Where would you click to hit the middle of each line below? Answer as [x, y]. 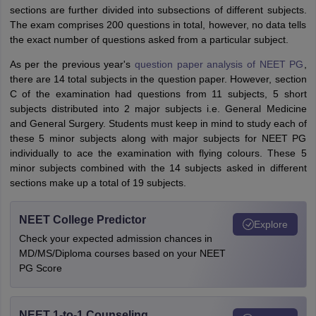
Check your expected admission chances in [115, 238]
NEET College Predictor [82, 220]
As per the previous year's [72, 64]
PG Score [40, 268]
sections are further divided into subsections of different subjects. [158, 10]
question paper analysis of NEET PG [219, 64]
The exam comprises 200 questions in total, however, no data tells [158, 25]
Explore [271, 224]
